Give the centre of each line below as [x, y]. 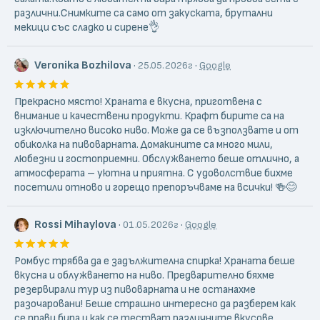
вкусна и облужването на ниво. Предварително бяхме [144, 276]
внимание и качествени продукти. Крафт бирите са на [149, 116]
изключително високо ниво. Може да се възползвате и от [156, 130]
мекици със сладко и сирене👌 [87, 28]
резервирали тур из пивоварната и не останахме [135, 290]
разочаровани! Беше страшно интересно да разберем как [155, 304]
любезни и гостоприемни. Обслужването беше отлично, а [157, 159]
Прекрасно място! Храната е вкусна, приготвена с [138, 101]
